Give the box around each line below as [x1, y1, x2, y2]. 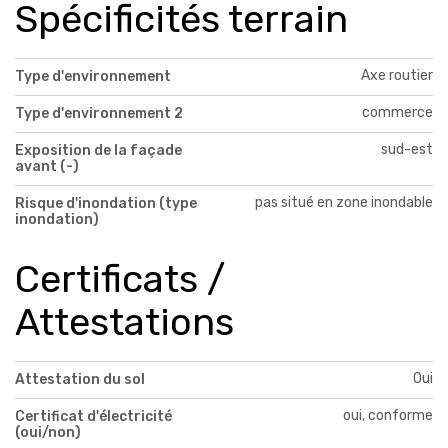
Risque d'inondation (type [15, 194, 197, 212]
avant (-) [15, 157, 79, 175]
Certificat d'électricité [15, 407, 172, 425]
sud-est [381, 140, 433, 158]
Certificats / [15, 255, 225, 302]
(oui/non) [15, 423, 81, 441]
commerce [362, 103, 433, 121]
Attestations [15, 298, 234, 345]
